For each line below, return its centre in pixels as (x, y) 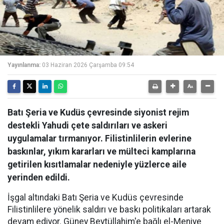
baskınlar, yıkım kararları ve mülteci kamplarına (101, 151)
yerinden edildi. (39, 177)
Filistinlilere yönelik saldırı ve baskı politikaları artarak (109, 209)
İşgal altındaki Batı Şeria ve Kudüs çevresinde (95, 197)
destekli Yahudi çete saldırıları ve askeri (87, 125)
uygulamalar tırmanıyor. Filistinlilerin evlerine (99, 138)
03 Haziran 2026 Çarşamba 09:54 (88, 65)
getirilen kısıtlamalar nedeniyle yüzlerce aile (97, 164)
